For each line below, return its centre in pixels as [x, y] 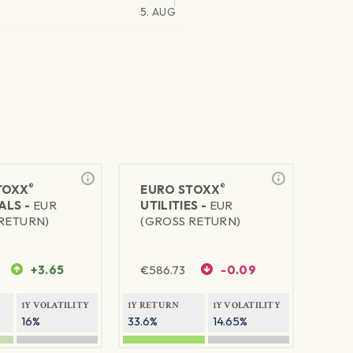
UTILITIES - [175, 206]
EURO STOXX [180, 190]
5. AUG [158, 12]
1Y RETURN [154, 306]
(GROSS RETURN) [191, 221]
